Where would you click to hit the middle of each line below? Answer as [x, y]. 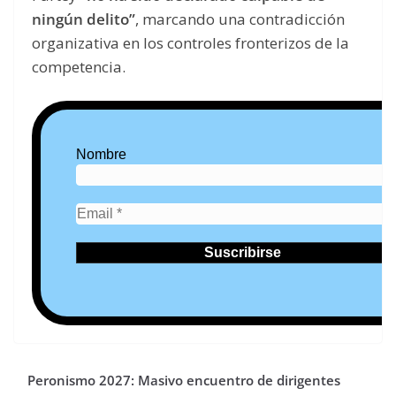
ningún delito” [84, 19]
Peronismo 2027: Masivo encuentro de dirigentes [184, 381]
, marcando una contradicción [240, 19]
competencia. [79, 66]
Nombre [101, 155]
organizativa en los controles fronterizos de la [190, 42]
